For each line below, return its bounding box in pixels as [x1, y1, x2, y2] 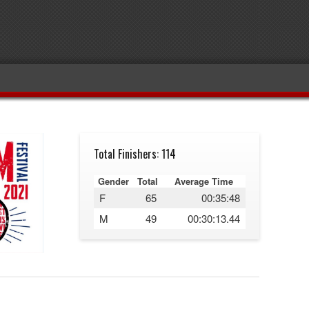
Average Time [174, 175, 233, 188]
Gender [98, 175, 130, 188]
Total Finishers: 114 [93, 146, 176, 162]
